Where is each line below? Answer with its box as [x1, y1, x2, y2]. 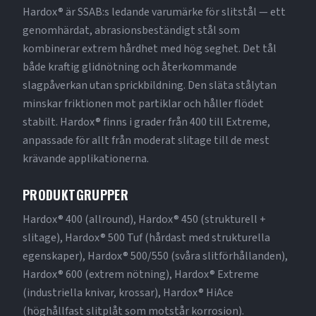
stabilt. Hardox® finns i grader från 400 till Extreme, [23, 114, 270, 130]
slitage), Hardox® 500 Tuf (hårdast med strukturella [23, 230, 270, 245]
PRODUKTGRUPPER [23, 186, 129, 204]
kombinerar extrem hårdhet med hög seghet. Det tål [23, 41, 276, 56]
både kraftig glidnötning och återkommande [23, 59, 237, 75]
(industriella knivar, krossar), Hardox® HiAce [23, 285, 233, 300]
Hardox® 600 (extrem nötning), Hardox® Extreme [23, 267, 259, 282]
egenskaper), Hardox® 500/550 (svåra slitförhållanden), [23, 248, 288, 264]
